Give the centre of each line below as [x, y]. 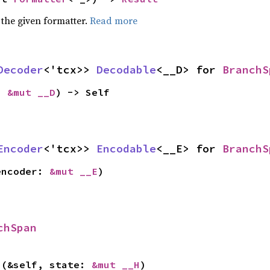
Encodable [126, 149]
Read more [113, 21]
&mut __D [31, 93]
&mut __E [73, 171]
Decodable [126, 70]
